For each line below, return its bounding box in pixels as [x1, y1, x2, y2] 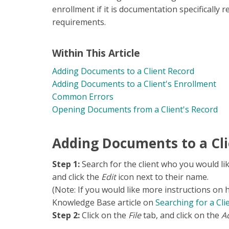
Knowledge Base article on [52, 197, 155, 208]
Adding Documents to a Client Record [52, 65, 194, 77]
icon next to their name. [118, 171, 211, 182]
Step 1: [52, 158, 80, 170]
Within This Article [52, 47, 140, 60]
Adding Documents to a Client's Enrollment [52, 78, 216, 89]
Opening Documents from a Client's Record [52, 104, 218, 115]
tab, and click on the [143, 210, 221, 221]
